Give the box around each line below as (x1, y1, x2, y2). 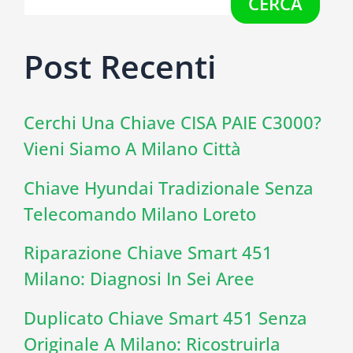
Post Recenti (23, 43, 216, 88)
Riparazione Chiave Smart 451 (23, 240, 273, 265)
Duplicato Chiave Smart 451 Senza (23, 305, 307, 329)
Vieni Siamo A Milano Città (23, 136, 241, 161)
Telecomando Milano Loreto (23, 201, 256, 225)
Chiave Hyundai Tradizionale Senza (23, 175, 314, 199)
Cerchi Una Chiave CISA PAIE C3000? (23, 110, 321, 135)
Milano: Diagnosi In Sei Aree (23, 266, 255, 291)
